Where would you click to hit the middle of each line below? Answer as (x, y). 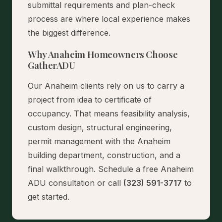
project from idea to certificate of (90, 100)
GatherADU (52, 65)
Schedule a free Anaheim (146, 169)
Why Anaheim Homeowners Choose (103, 55)
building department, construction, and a (104, 155)
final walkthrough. (63, 169)
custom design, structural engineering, (100, 128)
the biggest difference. (69, 33)
